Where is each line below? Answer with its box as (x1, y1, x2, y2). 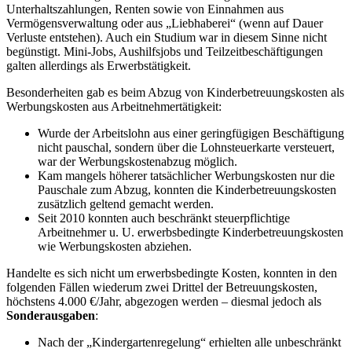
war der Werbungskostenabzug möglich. (38, 154, 237, 168)
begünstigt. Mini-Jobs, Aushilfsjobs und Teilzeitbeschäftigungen (6, 44, 323, 58)
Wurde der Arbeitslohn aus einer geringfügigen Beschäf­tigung (38, 126, 344, 140)
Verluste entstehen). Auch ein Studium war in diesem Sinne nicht (6, 30, 327, 44)
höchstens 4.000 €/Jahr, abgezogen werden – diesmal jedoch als (6, 294, 321, 308)
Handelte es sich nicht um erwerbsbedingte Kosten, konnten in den (6, 266, 337, 280)
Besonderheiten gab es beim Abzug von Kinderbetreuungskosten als (6, 85, 344, 99)
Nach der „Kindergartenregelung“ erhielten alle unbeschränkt (38, 335, 341, 349)
